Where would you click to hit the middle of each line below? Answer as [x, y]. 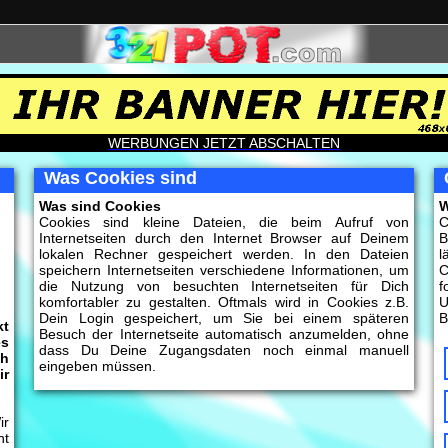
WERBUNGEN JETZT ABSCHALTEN [224, 143]
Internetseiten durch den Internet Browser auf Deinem [224, 238]
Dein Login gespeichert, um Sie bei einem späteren [224, 318]
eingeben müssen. [97, 366]
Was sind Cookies [100, 206]
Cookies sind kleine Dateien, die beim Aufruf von [224, 222]
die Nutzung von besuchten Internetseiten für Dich [224, 286]
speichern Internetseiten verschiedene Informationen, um [224, 270]
